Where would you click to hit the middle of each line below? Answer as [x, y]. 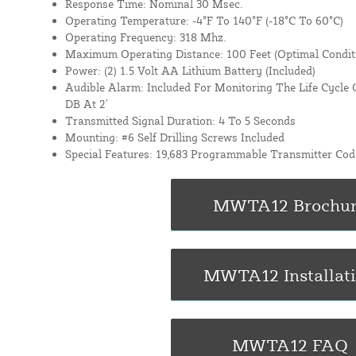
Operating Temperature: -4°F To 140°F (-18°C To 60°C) [204, 20]
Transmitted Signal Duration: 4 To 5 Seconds [180, 120]
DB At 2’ [86, 103]
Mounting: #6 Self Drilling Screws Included [174, 137]
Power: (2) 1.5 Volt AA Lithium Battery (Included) [190, 70]
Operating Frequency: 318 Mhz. [145, 37]
